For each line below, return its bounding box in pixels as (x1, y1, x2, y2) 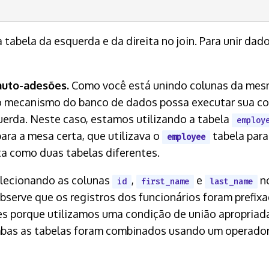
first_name (141, 175, 189, 187)
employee (167, 131, 205, 143)
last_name (210, 175, 253, 187)
